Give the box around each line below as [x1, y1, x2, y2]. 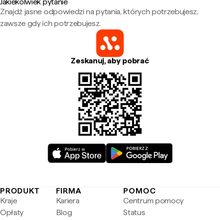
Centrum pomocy [123, 196, 184, 205]
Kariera [55, 196, 80, 205]
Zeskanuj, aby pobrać [71, 56, 149, 65]
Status [123, 208, 145, 217]
